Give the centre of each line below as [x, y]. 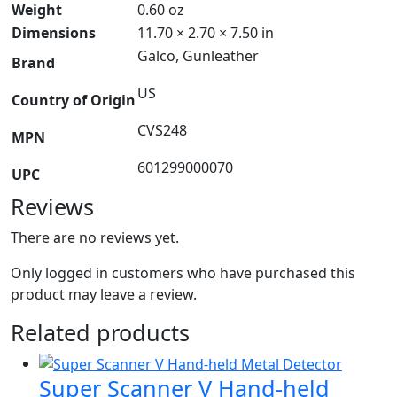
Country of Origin [74, 100]
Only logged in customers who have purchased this [183, 272]
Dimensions [54, 32]
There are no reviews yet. [95, 237]
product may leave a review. [104, 294]
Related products [100, 332]
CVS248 [162, 130]
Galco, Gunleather [198, 55]
